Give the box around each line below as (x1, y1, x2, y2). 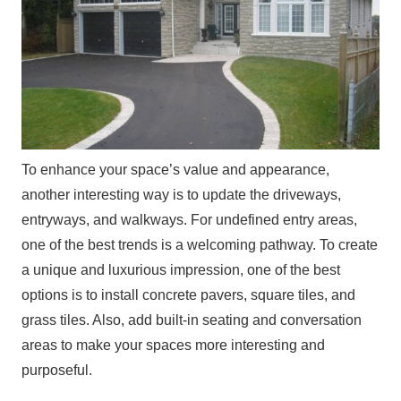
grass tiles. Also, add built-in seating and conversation (21, 311, 362, 328)
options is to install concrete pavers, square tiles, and (21, 286, 355, 303)
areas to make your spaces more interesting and (21, 337, 325, 353)
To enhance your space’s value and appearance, (21, 161, 329, 177)
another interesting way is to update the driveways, (21, 186, 341, 202)
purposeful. (21, 362, 92, 378)
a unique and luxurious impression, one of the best (21, 261, 340, 277)
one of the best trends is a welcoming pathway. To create (21, 236, 378, 252)
